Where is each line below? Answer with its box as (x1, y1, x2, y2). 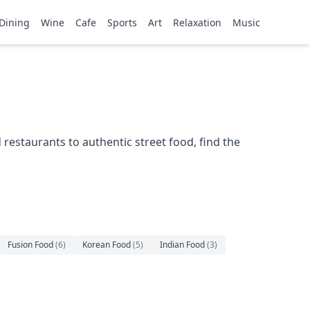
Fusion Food (8, 239, 53, 250)
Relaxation (173, 16, 221, 29)
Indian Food (160, 239, 205, 250)
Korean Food (82, 239, 131, 250)
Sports (107, 16, 137, 29)
